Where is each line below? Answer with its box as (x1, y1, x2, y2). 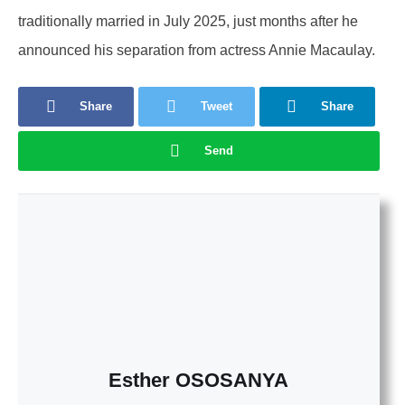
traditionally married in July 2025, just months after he (18, 13, 358, 29)
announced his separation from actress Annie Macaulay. (18, 42, 375, 58)
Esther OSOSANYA (108, 368, 289, 391)
